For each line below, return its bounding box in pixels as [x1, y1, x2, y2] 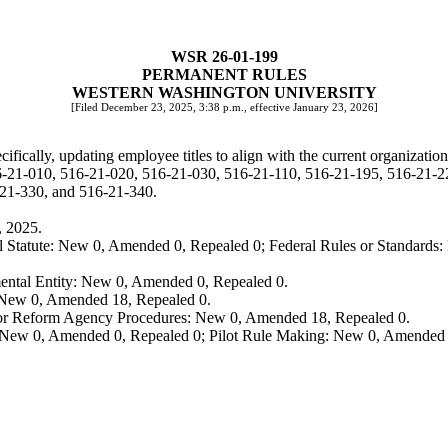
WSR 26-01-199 [170, 48, 278, 65]
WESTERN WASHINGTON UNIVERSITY [71, 84, 377, 101]
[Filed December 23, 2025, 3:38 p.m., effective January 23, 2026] [70, 102, 378, 113]
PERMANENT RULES [141, 66, 307, 83]
